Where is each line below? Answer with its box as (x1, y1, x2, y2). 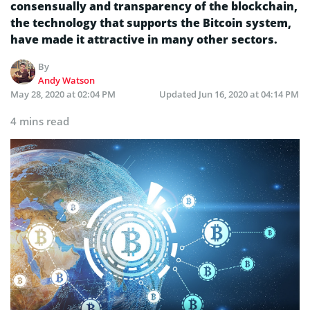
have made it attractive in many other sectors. (10, 31, 277, 47)
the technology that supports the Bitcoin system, (10, 15, 291, 30)
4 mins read (10, 113, 69, 128)
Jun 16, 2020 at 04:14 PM (199, 87, 299, 100)
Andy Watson (38, 73, 95, 86)
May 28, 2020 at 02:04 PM (10, 87, 116, 100)
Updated (159, 87, 199, 100)
